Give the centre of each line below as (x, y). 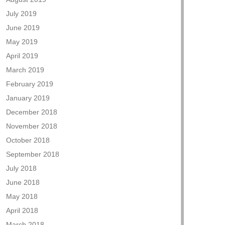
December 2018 (32, 112)
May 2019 (22, 42)
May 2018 (22, 196)
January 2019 (28, 98)
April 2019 (22, 56)
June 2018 (23, 182)
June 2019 (23, 28)
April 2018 (22, 210)
